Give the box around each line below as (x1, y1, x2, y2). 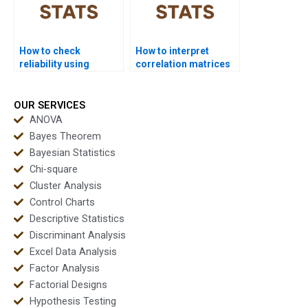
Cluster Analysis (29, 179, 102, 192)
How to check (19, 45, 80, 57)
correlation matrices (135, 58, 230, 70)
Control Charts (29, 195, 95, 208)
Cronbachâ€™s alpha (19, 71, 113, 83)
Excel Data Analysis (29, 245, 117, 258)
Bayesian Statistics (29, 146, 115, 159)
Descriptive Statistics (29, 212, 124, 225)
